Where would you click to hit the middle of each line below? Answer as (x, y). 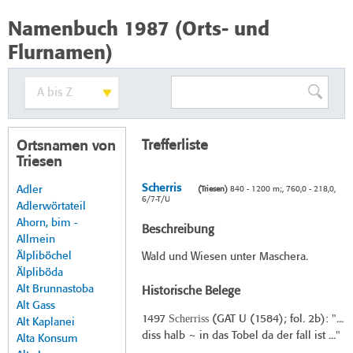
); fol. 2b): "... (311, 320)
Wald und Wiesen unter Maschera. (225, 257)
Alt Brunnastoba (55, 290)
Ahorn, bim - (47, 223)
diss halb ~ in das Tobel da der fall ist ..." (241, 336)
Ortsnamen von (66, 147)
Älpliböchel (44, 256)
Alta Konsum (47, 339)
